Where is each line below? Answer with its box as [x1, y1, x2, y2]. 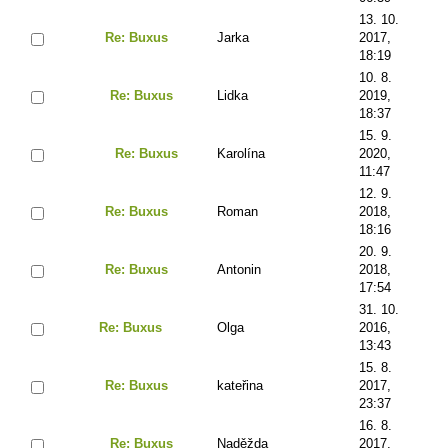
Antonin [217, 261, 261, 277]
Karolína [217, 145, 265, 161]
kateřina [217, 377, 263, 393]
